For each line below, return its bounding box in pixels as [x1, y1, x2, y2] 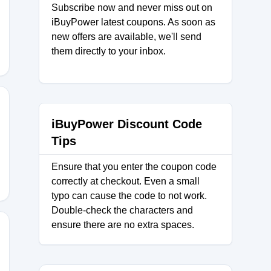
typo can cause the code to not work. [51, 191, 207, 201]
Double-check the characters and [51, 205, 193, 215]
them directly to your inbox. [51, 46, 166, 56]
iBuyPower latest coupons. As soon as [51, 17, 215, 27]
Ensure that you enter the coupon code [51, 162, 217, 172]
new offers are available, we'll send [51, 31, 201, 42]
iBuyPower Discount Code [51, 117, 202, 131]
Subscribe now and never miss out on [51, 2, 212, 13]
